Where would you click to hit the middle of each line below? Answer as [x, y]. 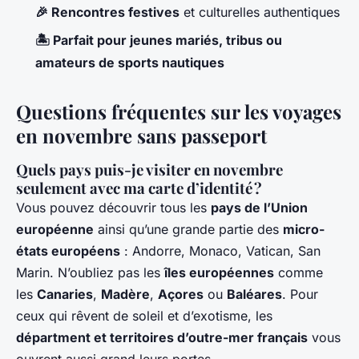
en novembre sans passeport [141, 135]
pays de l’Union [259, 207]
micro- [304, 229]
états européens [68, 250]
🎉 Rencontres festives [107, 12]
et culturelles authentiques [260, 12]
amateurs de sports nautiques [130, 62]
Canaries [65, 294]
